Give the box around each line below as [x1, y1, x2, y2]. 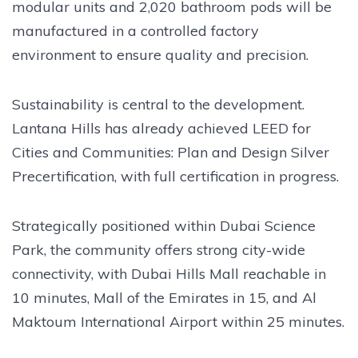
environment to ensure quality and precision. [12, 45, 308, 64]
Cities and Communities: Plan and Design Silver [12, 142, 329, 161]
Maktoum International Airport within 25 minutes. [12, 312, 344, 331]
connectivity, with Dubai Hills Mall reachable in [12, 264, 326, 283]
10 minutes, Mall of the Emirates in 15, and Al [12, 288, 316, 307]
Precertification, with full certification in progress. [12, 166, 339, 185]
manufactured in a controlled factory [12, 21, 259, 40]
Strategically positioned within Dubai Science [12, 216, 316, 235]
